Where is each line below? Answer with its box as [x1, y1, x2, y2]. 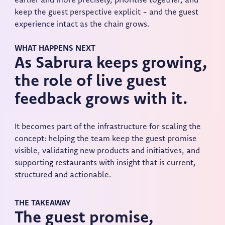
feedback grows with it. [15, 92, 188, 108]
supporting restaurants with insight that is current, [15, 159, 196, 168]
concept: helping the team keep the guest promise [15, 135, 197, 144]
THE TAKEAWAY [15, 199, 71, 208]
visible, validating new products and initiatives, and [15, 147, 200, 156]
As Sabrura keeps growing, [15, 56, 208, 72]
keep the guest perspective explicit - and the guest [15, 9, 199, 17]
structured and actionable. [15, 171, 111, 180]
